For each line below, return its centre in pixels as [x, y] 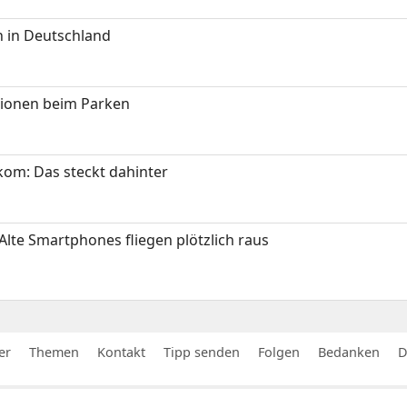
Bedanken [349, 352]
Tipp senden [202, 352]
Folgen [279, 352]
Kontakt [121, 352]
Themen [54, 352]
